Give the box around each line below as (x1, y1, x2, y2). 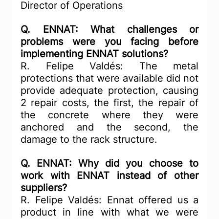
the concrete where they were (21, 109, 198, 121)
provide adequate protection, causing (21, 85, 198, 97)
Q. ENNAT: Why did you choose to (21, 157, 198, 170)
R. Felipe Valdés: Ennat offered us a (21, 194, 198, 206)
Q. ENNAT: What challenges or (21, 23, 198, 36)
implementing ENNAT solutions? (21, 48, 168, 60)
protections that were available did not (21, 72, 198, 85)
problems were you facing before (21, 36, 198, 48)
